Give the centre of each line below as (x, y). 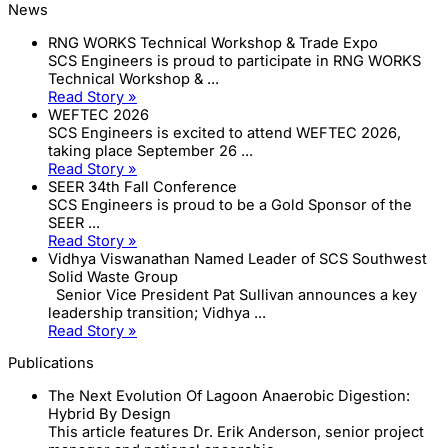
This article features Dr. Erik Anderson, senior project (236, 432)
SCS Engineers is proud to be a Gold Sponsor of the (230, 204)
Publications (51, 363)
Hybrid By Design (109, 414)
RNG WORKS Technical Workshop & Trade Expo (213, 42)
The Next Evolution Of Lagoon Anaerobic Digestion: (229, 396)
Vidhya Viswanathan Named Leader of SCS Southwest (237, 258)
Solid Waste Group (113, 276)
